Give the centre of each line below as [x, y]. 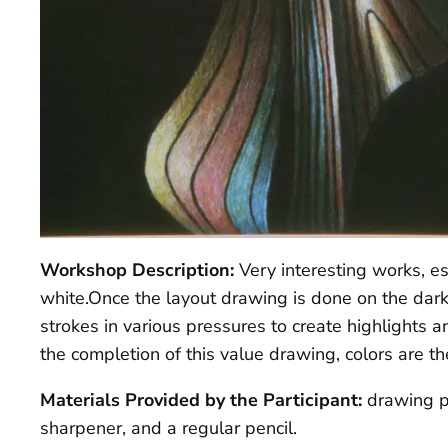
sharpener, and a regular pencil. [168, 428]
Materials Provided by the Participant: [203, 400]
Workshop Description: [139, 270]
